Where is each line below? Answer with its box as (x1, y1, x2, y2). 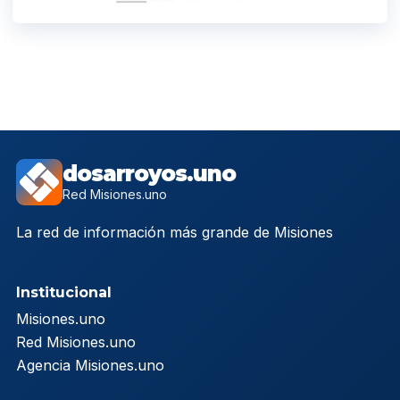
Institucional (16, 284, 112, 302)
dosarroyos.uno (62, 161, 236, 187)
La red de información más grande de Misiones (16, 223, 333, 242)
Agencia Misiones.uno (16, 356, 164, 375)
